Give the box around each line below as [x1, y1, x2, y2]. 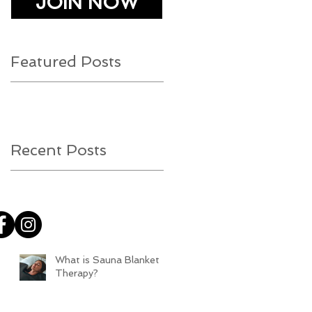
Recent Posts [10, 141, 107, 159]
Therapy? [55, 267, 98, 279]
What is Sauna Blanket [55, 254, 159, 265]
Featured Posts [10, 52, 121, 70]
